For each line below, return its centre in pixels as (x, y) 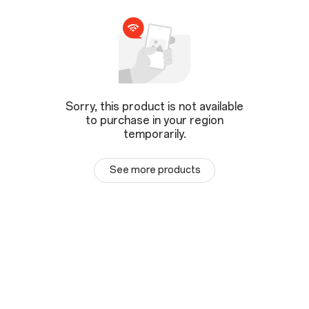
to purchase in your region (154, 120)
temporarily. (154, 134)
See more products (155, 170)
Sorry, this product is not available (154, 106)
